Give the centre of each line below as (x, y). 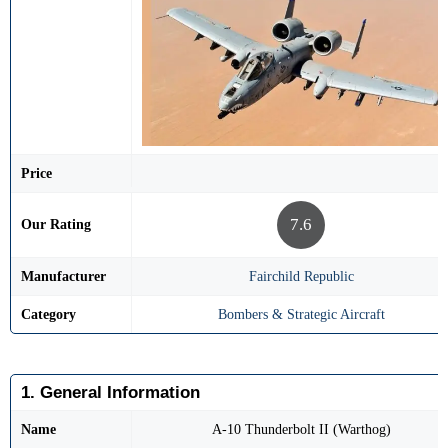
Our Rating (56, 224)
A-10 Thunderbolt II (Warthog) (301, 429)
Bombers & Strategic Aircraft (301, 314)
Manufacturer (63, 276)
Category (48, 314)
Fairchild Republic (301, 276)
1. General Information (110, 392)
